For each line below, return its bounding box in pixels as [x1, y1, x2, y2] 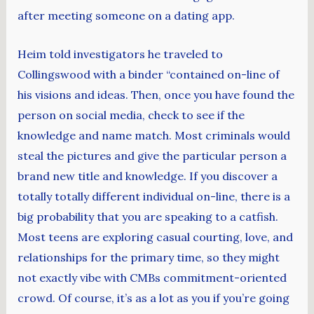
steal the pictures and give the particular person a [17, 148, 287, 163]
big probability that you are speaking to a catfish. [17, 209, 278, 224]
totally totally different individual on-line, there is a [17, 189, 290, 203]
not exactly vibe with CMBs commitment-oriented [17, 270, 287, 285]
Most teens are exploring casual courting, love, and [17, 229, 293, 244]
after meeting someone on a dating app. [17, 8, 235, 22]
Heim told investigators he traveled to [17, 46, 223, 61]
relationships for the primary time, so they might [17, 250, 280, 264]
